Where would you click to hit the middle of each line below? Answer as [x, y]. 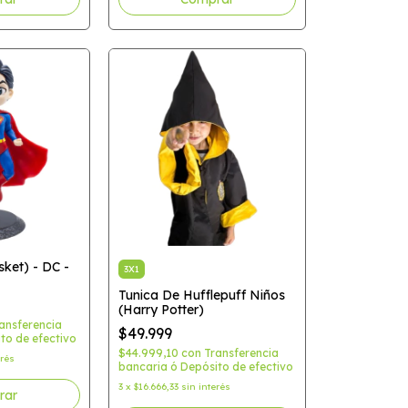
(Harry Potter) [161, 309]
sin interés [205, 386]
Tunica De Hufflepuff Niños [201, 295]
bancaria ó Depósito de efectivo [205, 366]
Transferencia [241, 352]
